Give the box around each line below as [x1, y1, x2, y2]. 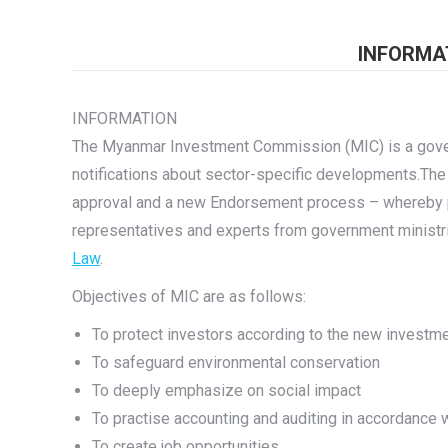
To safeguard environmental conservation [92, 353, 380, 372]
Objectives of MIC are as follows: [72, 287, 306, 306]
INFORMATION [72, 109, 177, 128]
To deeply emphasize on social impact [92, 381, 361, 400]
